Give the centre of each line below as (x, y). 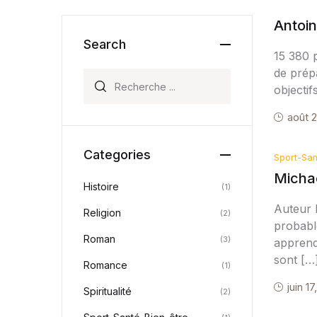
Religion (102, 213)
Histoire (101, 186)
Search (105, 44)
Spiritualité (108, 291)
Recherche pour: (128, 76)
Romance (105, 265)
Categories (117, 155)
